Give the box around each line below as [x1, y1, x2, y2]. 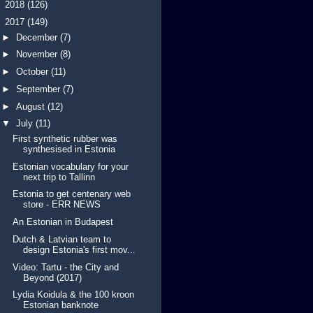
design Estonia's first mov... [23, 244, 136, 255]
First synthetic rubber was [13, 133, 118, 144]
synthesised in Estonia [23, 143, 116, 154]
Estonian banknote [23, 300, 99, 311]
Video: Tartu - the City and [13, 261, 119, 272]
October [15, 66, 51, 78]
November [15, 49, 60, 60]
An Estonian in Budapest [13, 217, 114, 228]
